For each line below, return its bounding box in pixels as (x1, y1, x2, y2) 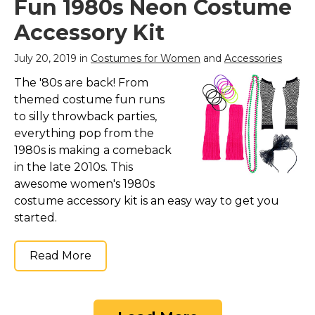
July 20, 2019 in (14, 52, 91, 65)
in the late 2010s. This (14, 160, 133, 174)
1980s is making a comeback (14, 143, 172, 157)
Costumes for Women (91, 52, 200, 65)
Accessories (224, 52, 282, 65)
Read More (30, 249, 91, 263)
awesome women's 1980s (14, 177, 155, 191)
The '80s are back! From (14, 76, 148, 90)
